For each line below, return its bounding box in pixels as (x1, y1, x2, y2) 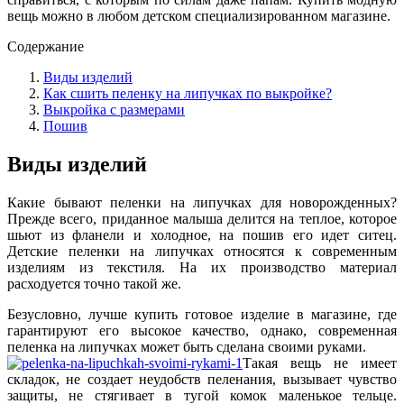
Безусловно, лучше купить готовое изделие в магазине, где (7, 306, 397, 322)
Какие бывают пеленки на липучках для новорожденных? (7, 194, 397, 210)
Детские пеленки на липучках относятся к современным (7, 243, 397, 259)
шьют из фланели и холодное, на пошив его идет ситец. (7, 226, 397, 243)
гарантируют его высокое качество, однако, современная (7, 322, 397, 338)
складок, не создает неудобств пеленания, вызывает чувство (7, 371, 397, 387)
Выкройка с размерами (43, 101, 185, 117)
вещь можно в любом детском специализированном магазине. (7, 7, 390, 23)
